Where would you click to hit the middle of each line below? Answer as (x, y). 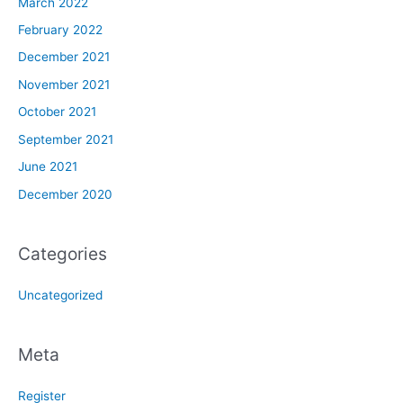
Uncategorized (60, 295)
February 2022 (60, 30)
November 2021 (64, 84)
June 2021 (48, 167)
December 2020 (65, 194)
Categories (63, 253)
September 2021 (66, 139)
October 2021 (57, 112)
